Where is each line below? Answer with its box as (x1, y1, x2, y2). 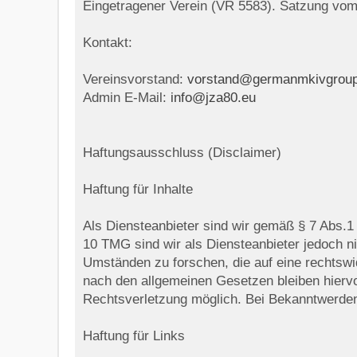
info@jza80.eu (171, 90, 256, 105)
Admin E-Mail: (83, 90, 171, 105)
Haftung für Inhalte (83, 182, 193, 197)
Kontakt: (83, 35, 132, 50)
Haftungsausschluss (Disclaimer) (83, 145, 281, 160)
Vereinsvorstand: (83, 72, 187, 87)
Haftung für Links (83, 328, 185, 343)
